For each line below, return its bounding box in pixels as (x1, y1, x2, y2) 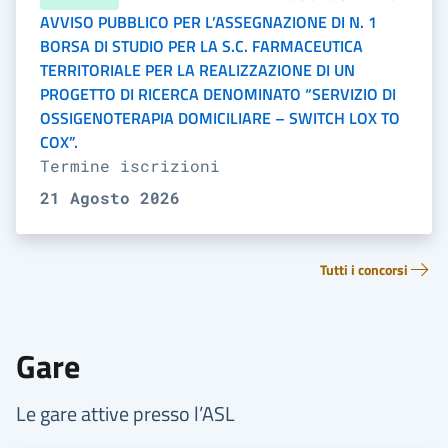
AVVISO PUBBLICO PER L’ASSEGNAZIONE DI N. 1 (40, 10, 377, 34)
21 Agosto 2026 (40, 187, 180, 208)
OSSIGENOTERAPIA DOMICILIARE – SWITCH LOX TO (40, 106, 400, 130)
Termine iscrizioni (40, 155, 220, 176)
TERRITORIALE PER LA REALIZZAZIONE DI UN (40, 58, 355, 82)
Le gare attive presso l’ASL (16, 398, 235, 429)
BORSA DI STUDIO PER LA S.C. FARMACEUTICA (40, 34, 363, 58)
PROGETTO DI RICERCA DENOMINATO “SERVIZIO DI (40, 82, 396, 106)
